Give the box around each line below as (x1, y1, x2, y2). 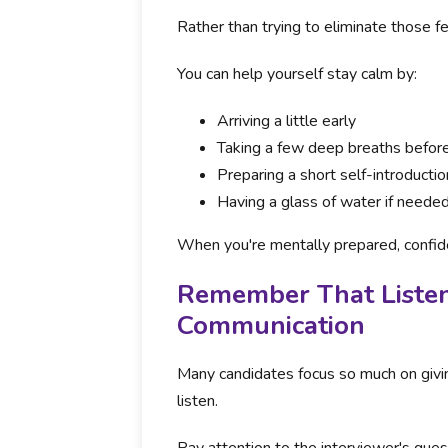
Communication (177, 308, 365, 343)
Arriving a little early (217, 110, 356, 132)
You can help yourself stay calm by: (177, 63, 417, 85)
